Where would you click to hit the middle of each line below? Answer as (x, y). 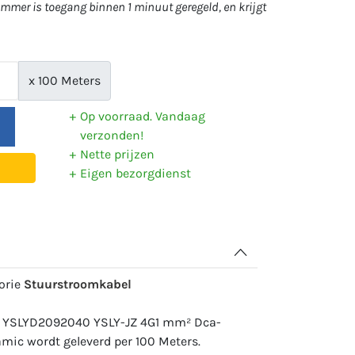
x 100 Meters (65, 80)
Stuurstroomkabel (78, 284)
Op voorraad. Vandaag (142, 116)
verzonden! (111, 135)
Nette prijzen (117, 154)
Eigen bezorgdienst (135, 173)
